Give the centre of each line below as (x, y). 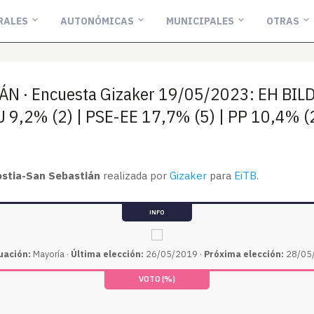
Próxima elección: (244, 254)
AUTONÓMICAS (97, 21)
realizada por (135, 176)
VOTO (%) (157, 279)
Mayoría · (51, 254)
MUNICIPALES (200, 21)
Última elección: (107, 254)
